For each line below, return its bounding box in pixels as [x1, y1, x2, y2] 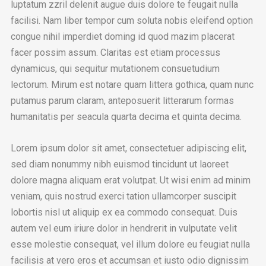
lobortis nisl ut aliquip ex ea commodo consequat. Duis [10, 206, 237, 218]
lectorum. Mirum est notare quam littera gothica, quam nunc [10, 78, 254, 90]
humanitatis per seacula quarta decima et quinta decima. [10, 110, 242, 122]
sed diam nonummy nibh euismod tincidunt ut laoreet [10, 158, 229, 170]
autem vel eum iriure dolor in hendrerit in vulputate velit [10, 222, 237, 234]
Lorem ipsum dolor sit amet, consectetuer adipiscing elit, [10, 142, 246, 154]
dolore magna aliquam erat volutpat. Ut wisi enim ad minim [10, 174, 251, 186]
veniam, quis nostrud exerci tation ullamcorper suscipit [10, 190, 236, 202]
